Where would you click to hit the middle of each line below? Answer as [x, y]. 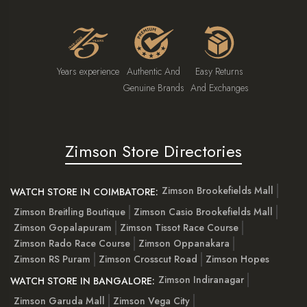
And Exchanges [219, 87]
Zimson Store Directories [153, 151]
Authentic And [153, 71]
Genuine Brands [153, 87]
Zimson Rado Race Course [72, 243]
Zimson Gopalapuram [63, 227]
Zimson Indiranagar [201, 280]
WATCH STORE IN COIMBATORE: [84, 192]
